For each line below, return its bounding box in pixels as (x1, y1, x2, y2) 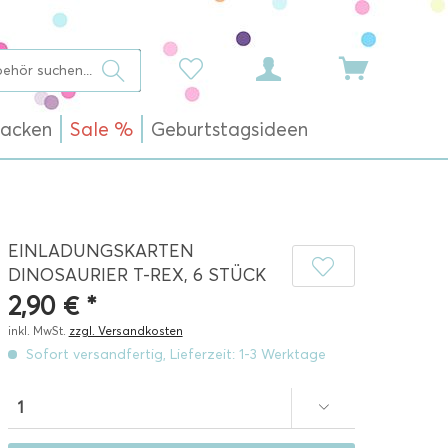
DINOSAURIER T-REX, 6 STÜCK (7, 264, 266, 286)
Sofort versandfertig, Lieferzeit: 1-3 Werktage (21, 346, 326, 363)
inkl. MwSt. (7, 323, 69, 338)
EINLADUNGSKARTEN (7, 240, 194, 262)
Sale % (70, 118, 133, 141)
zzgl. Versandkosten (68, 323, 183, 338)
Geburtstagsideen (151, 118, 308, 141)
